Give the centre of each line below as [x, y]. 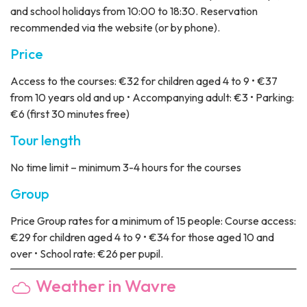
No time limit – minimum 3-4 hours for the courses [126, 168]
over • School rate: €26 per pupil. [87, 254]
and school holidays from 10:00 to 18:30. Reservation [134, 11]
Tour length [46, 140]
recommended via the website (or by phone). [115, 28]
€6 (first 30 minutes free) [70, 114]
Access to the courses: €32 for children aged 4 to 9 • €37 [144, 81]
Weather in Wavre [104, 286]
